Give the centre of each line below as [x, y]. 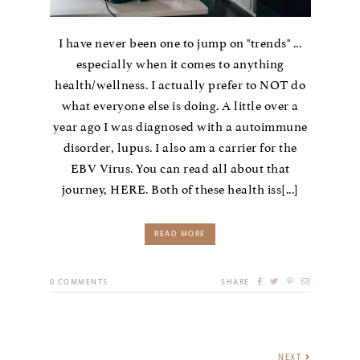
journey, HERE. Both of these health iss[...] [180, 189]
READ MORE [180, 234]
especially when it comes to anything [180, 64]
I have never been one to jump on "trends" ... [180, 43]
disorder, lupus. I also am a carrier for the [180, 147]
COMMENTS [83, 282]
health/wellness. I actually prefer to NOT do [180, 85]
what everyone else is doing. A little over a [180, 106]
